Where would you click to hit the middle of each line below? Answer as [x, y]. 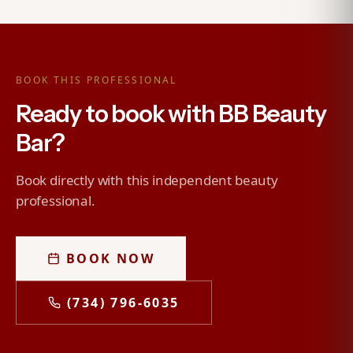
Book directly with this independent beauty [147, 180]
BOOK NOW [111, 258]
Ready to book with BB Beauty [171, 114]
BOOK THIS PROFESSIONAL [97, 80]
